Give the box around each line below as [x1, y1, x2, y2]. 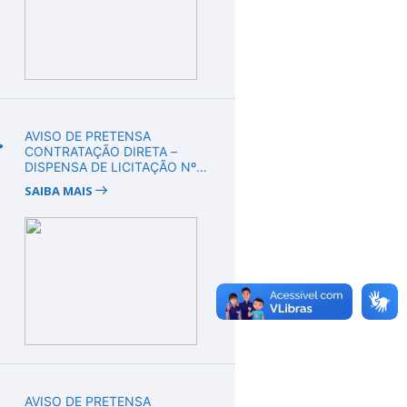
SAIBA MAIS [24, 182, 95, 199]
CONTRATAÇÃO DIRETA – [24, 143, 177, 159]
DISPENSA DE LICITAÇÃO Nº [24, 158, 196, 174]
